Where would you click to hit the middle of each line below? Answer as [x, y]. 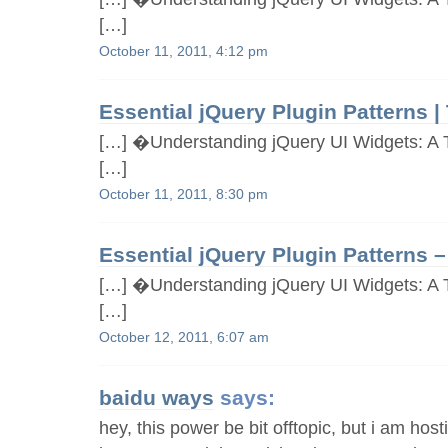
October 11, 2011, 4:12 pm [184, 51]
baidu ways [157, 397]
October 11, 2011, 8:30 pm [184, 194]
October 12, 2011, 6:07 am [184, 337]
